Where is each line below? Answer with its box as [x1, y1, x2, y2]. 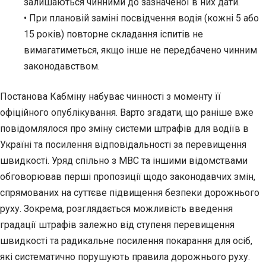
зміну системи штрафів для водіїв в [88, 123, 249, 135]
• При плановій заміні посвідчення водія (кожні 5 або [24, 12, 259, 24]
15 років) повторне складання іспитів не [24, 28, 203, 40]
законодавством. [24, 61, 100, 72]
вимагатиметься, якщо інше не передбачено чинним [24, 45, 257, 56]
